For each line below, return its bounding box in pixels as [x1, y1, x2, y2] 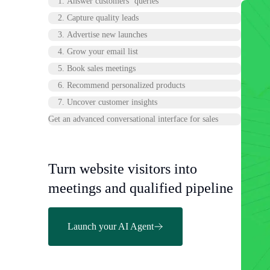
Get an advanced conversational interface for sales [48, 115, 218, 124]
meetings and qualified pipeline [48, 180, 233, 196]
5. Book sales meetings [58, 64, 136, 73]
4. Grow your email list [58, 47, 138, 56]
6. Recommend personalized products [58, 81, 185, 90]
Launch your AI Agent [67, 221, 154, 231]
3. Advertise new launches [58, 30, 147, 39]
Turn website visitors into [48, 161, 197, 177]
